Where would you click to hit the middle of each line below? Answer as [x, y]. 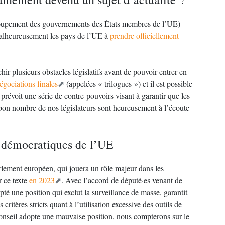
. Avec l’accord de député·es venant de [122, 180]
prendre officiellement [144, 35]
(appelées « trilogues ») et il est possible [128, 84]
